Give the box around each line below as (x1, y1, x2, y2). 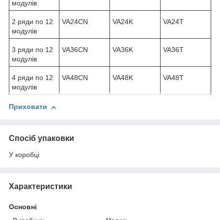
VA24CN (62, 18, 88, 26)
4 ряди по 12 (12, 74, 53, 82)
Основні (9, 203, 37, 211)
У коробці (9, 151, 39, 159)
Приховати (9, 103, 47, 111)
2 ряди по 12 (12, 18, 53, 26)
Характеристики (9, 182, 72, 191)
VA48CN (62, 74, 88, 82)
